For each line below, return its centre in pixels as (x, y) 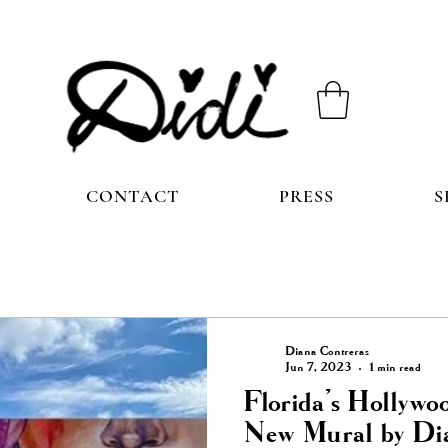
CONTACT (133, 196)
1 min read (395, 368)
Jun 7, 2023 (318, 368)
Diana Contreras (327, 352)
